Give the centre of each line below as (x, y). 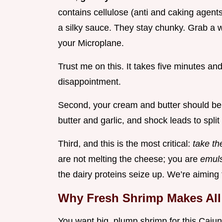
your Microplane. (91, 43)
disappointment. (89, 82)
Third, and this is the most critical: (125, 144)
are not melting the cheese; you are (129, 159)
